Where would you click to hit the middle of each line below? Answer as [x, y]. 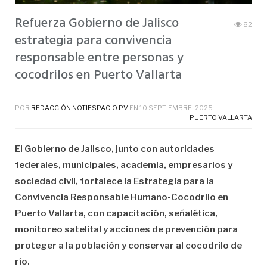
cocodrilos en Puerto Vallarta [98, 76]
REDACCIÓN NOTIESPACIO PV [80, 108]
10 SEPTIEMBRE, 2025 [176, 108]
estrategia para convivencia [93, 41]
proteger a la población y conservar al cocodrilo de [128, 246]
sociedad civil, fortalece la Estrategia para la [114, 181]
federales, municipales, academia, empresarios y [124, 165]
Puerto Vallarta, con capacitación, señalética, [116, 214]
